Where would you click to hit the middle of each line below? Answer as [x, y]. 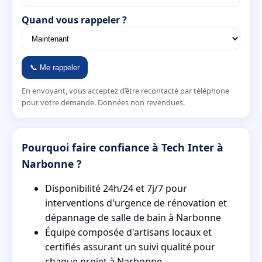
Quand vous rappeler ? [74, 20]
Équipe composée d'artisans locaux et [128, 232]
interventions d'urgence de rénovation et [136, 203]
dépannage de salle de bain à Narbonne [133, 218]
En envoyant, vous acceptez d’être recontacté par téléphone [125, 91]
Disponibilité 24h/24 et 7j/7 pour [116, 189]
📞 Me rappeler [55, 68]
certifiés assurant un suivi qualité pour [130, 247]
